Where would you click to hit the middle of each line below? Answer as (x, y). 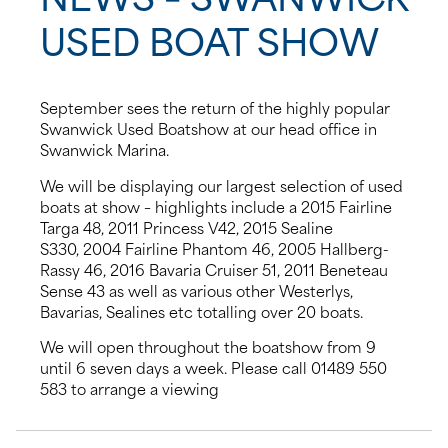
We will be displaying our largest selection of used (221, 184)
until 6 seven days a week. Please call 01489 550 (213, 367)
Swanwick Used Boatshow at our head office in (208, 128)
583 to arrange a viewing (129, 388)
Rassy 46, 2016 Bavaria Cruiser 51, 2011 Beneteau (214, 268)
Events (37, 89)
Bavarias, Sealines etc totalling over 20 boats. (201, 310)
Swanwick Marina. (104, 149)
